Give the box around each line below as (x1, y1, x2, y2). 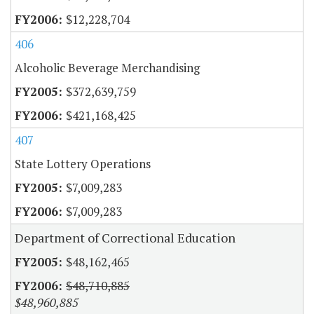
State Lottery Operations (15, 156, 151, 172)
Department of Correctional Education (15, 229, 235, 247)
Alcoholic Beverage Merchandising (15, 60, 200, 76)
